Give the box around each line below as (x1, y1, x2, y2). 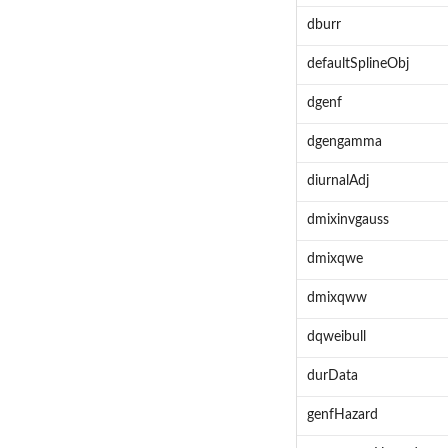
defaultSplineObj (306, 57, 409, 72)
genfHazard (306, 408, 378, 423)
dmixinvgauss (306, 213, 389, 228)
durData (306, 369, 358, 384)
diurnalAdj (306, 174, 369, 189)
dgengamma (306, 135, 382, 150)
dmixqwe (306, 252, 363, 267)
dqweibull (306, 330, 366, 345)
